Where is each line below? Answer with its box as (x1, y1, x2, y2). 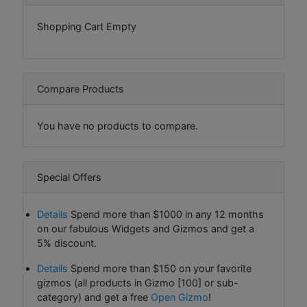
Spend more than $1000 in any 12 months (68, 208, 264, 220)
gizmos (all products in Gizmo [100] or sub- (37, 277, 238, 288)
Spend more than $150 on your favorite (68, 262, 251, 274)
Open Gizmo (151, 291, 208, 303)
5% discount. (37, 237, 97, 249)
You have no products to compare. (37, 120, 198, 132)
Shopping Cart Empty (37, 21, 136, 32)
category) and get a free (37, 291, 151, 303)
